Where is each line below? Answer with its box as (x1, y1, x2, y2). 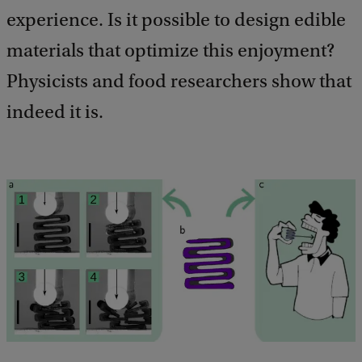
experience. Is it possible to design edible (6, 9, 346, 31)
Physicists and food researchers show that (6, 70, 351, 92)
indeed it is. (6, 101, 103, 123)
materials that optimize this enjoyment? (6, 40, 335, 61)
